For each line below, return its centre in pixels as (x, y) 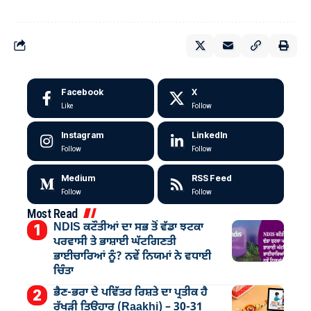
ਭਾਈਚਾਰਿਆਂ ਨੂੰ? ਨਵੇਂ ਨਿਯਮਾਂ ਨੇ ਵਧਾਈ (132, 257)
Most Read (52, 213)
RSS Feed (211, 178)
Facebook (82, 92)
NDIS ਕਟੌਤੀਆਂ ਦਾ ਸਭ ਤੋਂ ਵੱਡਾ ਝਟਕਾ (128, 227)
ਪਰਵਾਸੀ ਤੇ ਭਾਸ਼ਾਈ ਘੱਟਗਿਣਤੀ (115, 242)
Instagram (82, 135)
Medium (78, 178)
